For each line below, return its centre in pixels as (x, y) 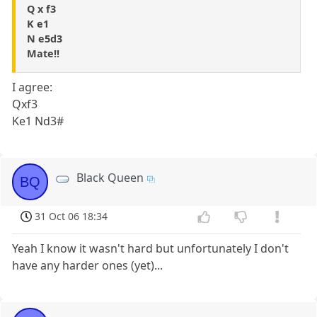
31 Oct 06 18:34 (71, 217)
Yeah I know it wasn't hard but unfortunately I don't (151, 249)
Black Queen (110, 178)
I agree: (33, 87)
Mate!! (43, 54)
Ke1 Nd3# (38, 121)
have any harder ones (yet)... (88, 266)
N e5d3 (45, 39)
